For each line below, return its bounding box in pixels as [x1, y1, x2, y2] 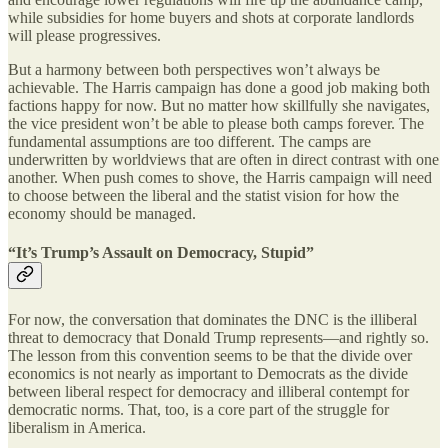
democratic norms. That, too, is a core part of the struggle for [8, 400, 389, 418]
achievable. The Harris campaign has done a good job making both [8, 79, 430, 97]
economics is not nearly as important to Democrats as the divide [8, 364, 408, 382]
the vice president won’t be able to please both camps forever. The [8, 115, 424, 133]
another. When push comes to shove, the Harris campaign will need [8, 169, 432, 187]
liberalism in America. [8, 418, 146, 436]
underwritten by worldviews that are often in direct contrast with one [8, 151, 439, 169]
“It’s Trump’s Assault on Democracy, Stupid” [8, 244, 314, 262]
